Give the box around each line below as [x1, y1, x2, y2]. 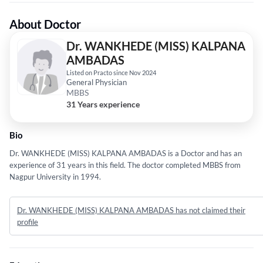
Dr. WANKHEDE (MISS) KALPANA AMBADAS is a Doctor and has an [9, 149, 242, 159]
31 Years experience [66, 99, 140, 110]
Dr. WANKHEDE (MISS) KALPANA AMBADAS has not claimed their [17, 205, 245, 215]
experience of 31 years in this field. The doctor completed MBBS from [9, 160, 241, 170]
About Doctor [9, 17, 81, 32]
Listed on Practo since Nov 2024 [66, 69, 156, 77]
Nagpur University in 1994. [9, 172, 101, 182]
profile [17, 217, 38, 227]
